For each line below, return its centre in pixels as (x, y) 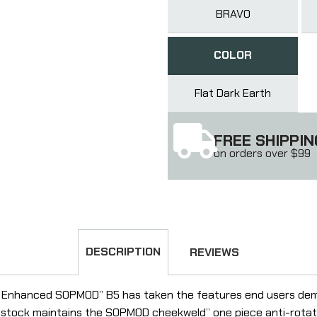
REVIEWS (214, 252)
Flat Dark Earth (233, 93)
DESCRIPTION (123, 251)
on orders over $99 (262, 153)
